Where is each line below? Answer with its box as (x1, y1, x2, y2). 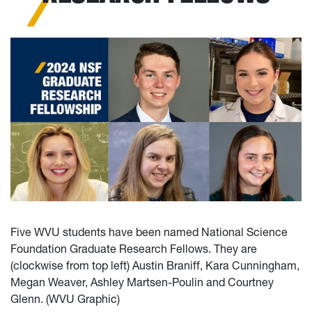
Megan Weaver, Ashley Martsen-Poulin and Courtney (10, 275, 274, 290)
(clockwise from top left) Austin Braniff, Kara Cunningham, (10, 258, 299, 273)
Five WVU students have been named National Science (10, 225, 288, 240)
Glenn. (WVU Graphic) (10, 292, 120, 306)
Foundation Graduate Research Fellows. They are (10, 242, 257, 256)
